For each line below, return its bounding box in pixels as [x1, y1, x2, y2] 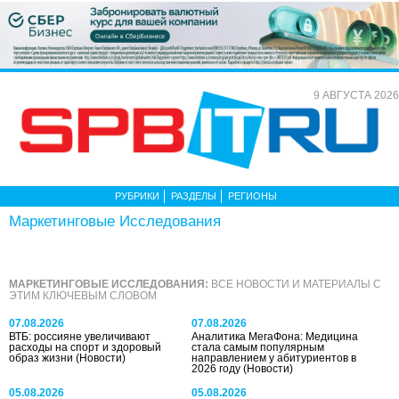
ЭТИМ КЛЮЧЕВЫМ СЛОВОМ [9, 289, 157, 302]
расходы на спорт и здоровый [9, 340, 161, 354]
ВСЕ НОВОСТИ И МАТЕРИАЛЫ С [208, 277, 381, 290]
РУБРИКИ [115, 190, 159, 201]
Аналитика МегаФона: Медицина [191, 330, 359, 343]
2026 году [191, 362, 244, 375]
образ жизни [9, 351, 76, 364]
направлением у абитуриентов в [191, 351, 357, 364]
